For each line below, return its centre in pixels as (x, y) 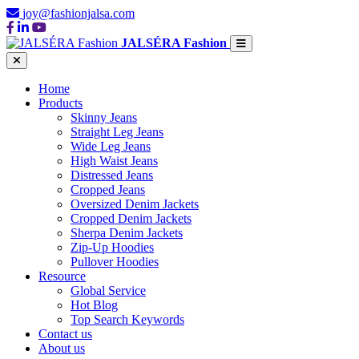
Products (61, 103)
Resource (62, 276)
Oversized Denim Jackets (135, 204)
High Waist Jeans (114, 161)
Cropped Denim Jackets (131, 218)
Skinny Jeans (104, 117)
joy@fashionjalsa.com (79, 13)
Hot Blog (94, 305)
